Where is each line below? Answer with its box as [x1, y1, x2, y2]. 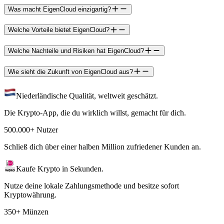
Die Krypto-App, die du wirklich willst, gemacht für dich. [4, 108, 186, 117]
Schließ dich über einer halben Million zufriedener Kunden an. [4, 142, 201, 151]
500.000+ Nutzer [4, 125, 58, 134]
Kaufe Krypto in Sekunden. [16, 164, 103, 173]
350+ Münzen [4, 207, 48, 216]
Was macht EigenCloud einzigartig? [8, 5, 111, 13]
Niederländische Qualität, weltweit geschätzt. [16, 91, 158, 100]
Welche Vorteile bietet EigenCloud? [8, 26, 109, 34]
